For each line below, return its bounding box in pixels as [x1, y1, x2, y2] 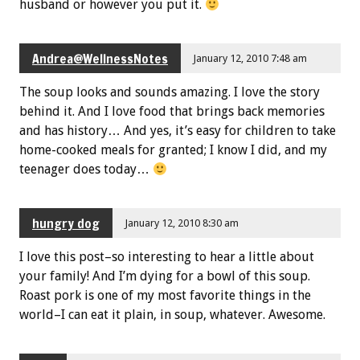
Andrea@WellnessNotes [32, 49, 168, 67]
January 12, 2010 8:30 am [125, 216, 239, 229]
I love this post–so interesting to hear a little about [19, 248, 314, 264]
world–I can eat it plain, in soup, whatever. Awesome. [19, 306, 325, 322]
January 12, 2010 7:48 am [193, 51, 308, 64]
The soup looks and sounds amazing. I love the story [19, 84, 320, 100]
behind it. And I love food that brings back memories [19, 104, 325, 120]
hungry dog [32, 214, 100, 232]
